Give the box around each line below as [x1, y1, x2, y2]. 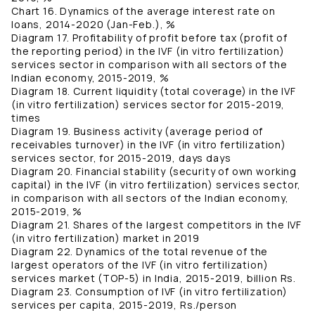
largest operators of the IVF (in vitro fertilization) [11, 258, 269, 272]
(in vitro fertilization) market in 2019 [11, 231, 200, 245]
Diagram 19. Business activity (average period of [11, 124, 264, 139]
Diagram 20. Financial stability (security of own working [11, 165, 297, 179]
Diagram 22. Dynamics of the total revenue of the [11, 245, 269, 259]
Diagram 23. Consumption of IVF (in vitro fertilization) [11, 285, 288, 299]
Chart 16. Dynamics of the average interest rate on [11, 4, 276, 18]
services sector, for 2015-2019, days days [11, 151, 231, 165]
